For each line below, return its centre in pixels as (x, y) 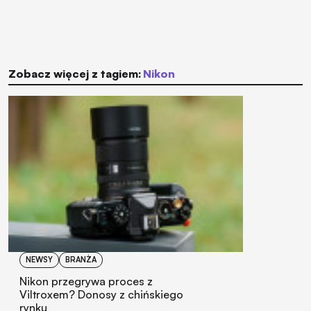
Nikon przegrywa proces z (86, 281)
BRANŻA (81, 260)
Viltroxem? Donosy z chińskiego (101, 295)
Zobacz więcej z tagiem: (75, 73)
